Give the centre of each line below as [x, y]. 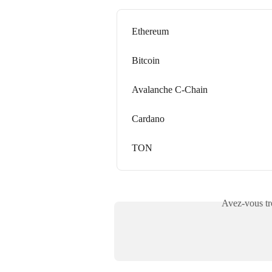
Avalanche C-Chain [170, 89]
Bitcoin [146, 60]
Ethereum [150, 31]
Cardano [148, 118]
